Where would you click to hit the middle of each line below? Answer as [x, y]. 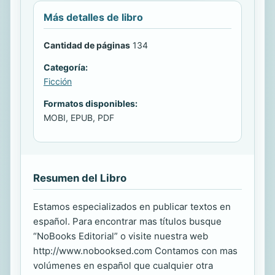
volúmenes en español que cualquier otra [123, 265]
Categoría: [66, 67]
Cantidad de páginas [87, 45]
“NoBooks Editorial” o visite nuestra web [121, 236]
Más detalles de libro [93, 17]
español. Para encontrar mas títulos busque [127, 221]
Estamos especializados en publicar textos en [132, 206]
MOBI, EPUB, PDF [79, 117]
